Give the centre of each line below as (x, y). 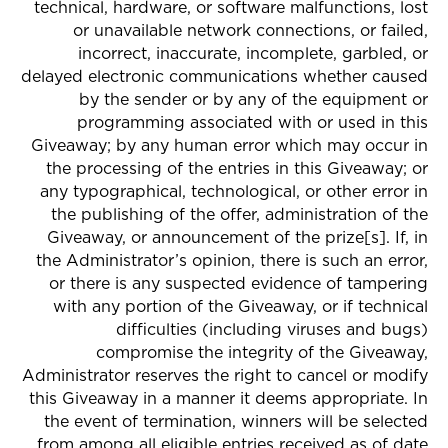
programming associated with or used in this (252, 122)
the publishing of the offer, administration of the (239, 214)
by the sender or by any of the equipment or (253, 99)
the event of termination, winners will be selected (236, 421)
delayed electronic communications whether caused (224, 76)
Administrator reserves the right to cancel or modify (225, 375)
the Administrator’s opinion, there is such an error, (232, 260)
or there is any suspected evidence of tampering (238, 283)
